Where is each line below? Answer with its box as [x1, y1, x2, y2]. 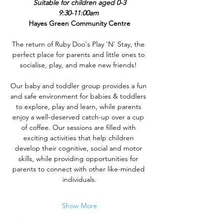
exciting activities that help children [23, 133, 136, 142]
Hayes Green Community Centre [28, 19, 130, 28]
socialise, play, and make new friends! [20, 60, 139, 69]
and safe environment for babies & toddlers [10, 92, 148, 101]
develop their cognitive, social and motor [14, 144, 144, 153]
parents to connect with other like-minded [12, 165, 147, 173]
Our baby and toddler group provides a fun [10, 81, 149, 90]
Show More [61, 201, 97, 210]
